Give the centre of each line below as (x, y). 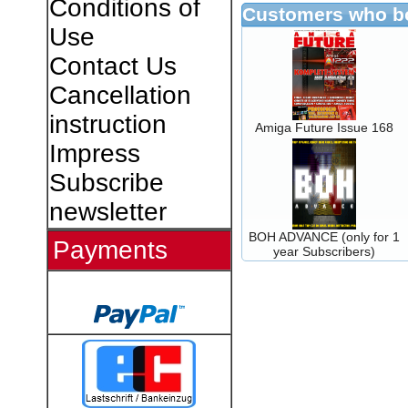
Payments (110, 250)
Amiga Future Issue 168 (324, 127)
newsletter (107, 212)
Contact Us (112, 66)
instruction (107, 124)
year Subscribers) (324, 251)
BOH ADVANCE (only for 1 (324, 236)
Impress (94, 153)
